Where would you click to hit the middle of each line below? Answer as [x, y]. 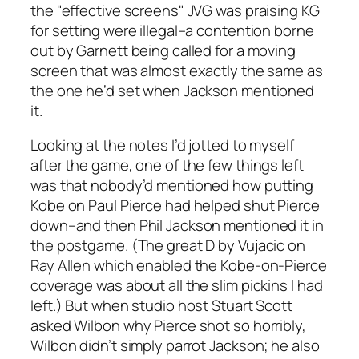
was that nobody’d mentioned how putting [172, 186]
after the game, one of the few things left [167, 165]
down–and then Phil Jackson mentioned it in [177, 226]
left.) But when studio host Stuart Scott [161, 306]
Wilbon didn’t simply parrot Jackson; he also [175, 346]
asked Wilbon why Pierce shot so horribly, [168, 326]
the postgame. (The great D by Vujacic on [168, 246]
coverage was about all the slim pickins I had [177, 286]
